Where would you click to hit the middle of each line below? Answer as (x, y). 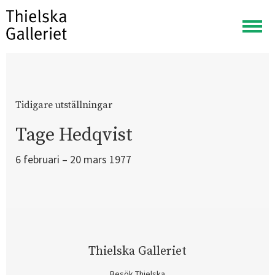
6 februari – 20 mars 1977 (73, 159)
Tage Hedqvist (74, 135)
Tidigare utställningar (64, 105)
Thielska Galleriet (137, 251)
